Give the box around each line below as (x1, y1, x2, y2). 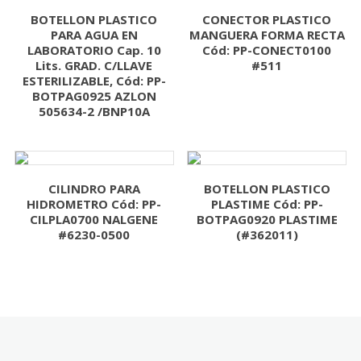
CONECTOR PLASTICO (202, 10, 332, 27)
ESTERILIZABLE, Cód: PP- (22, 72, 166, 89)
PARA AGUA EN (50, 26, 138, 43)
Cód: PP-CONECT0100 (202, 41, 332, 58)
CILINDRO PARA (48, 180, 140, 197)
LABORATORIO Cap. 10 (27, 41, 161, 58)
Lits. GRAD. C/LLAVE (35, 56, 153, 73)
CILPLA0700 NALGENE (30, 210, 159, 227)
